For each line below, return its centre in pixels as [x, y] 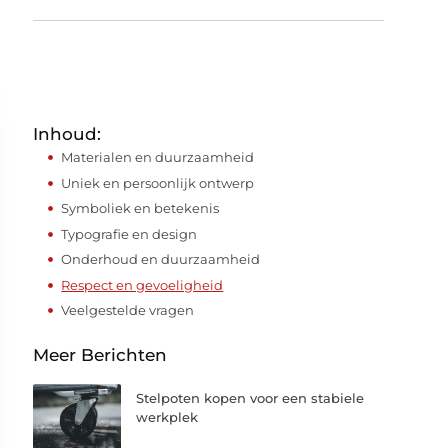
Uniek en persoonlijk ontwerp [158, 182]
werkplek [167, 416]
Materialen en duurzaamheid [158, 157]
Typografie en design [129, 233]
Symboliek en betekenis [140, 208]
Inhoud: [67, 134]
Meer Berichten [100, 354]
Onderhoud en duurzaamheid [161, 259]
